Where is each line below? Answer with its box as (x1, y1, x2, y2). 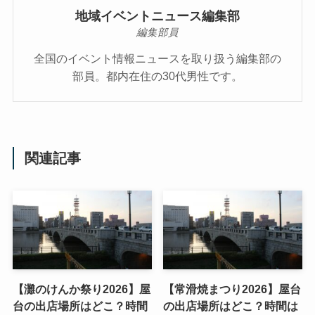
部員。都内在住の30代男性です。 (72, 70, 243, 83)
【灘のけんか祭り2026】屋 (12, 282, 150, 295)
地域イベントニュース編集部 (75, 9, 240, 24)
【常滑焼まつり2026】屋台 (163, 282, 302, 295)
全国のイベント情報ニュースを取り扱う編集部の (34, 52, 281, 65)
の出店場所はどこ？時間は (163, 299, 299, 312)
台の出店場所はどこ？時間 (12, 299, 148, 312)
